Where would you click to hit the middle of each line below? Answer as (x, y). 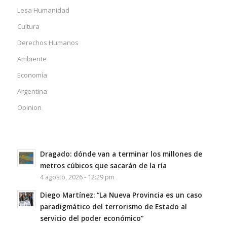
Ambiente (32, 59)
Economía (32, 75)
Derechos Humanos (48, 43)
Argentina (32, 91)
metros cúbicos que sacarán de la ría (103, 166)
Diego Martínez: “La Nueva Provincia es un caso (121, 195)
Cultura (28, 27)
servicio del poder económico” (91, 218)
